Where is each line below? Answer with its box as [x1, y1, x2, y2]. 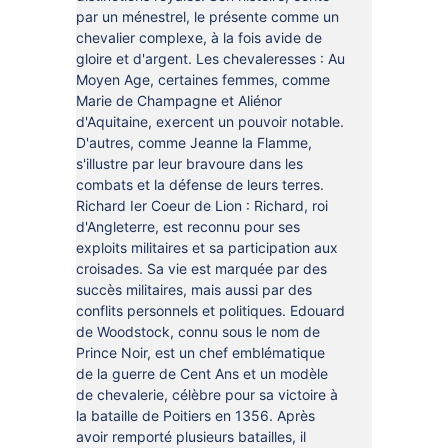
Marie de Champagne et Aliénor [75, 92, 282, 109]
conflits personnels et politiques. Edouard [75, 302, 345, 319]
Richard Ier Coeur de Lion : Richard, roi [75, 197, 328, 214]
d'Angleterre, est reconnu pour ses [75, 218, 300, 235]
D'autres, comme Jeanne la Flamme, [75, 134, 312, 151]
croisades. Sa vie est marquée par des [75, 260, 327, 277]
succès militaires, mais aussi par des [75, 281, 312, 298]
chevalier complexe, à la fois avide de [75, 29, 322, 46]
